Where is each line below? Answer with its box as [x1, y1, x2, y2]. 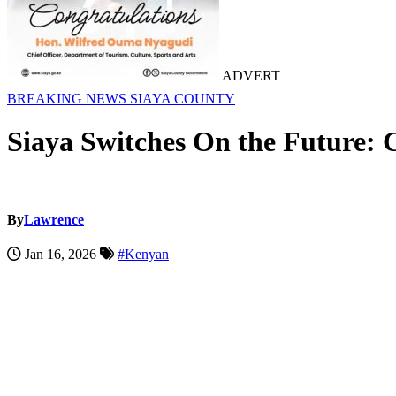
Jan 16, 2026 [21, 247, 100, 263]
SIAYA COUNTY [130, 91, 235, 106]
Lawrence [24, 212, 84, 228]
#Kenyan [118, 247, 169, 263]
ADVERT [219, 68, 280, 83]
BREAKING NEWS [7, 91, 130, 106]
